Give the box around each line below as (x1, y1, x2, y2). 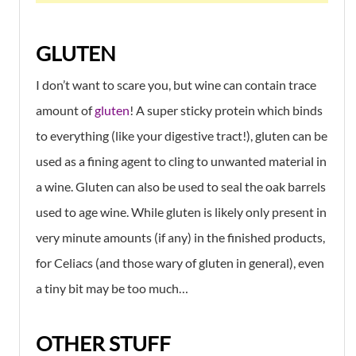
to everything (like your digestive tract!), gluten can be (36, 127, 327, 143)
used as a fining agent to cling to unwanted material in (36, 153, 327, 168)
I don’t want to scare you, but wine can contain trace (36, 76, 316, 92)
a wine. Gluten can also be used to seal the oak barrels (36, 178, 326, 194)
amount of (36, 102, 95, 118)
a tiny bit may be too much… (36, 280, 188, 296)
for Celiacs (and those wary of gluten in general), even (36, 254, 324, 270)
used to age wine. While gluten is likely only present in (36, 203, 327, 219)
